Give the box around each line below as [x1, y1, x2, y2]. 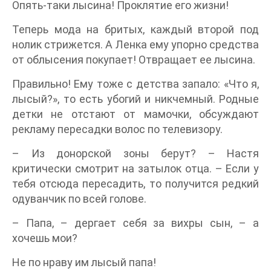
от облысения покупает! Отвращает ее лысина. [12, 53, 255, 66]
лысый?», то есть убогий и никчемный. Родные [12, 93, 259, 105]
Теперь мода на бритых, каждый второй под [12, 23, 259, 36]
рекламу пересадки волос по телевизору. [12, 123, 223, 135]
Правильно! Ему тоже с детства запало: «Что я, [12, 77, 259, 90]
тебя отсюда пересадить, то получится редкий [12, 177, 259, 190]
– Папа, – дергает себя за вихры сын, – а [12, 217, 259, 229]
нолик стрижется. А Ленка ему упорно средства [12, 38, 259, 51]
